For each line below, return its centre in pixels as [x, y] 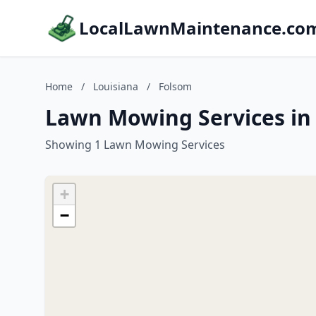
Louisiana [116, 86]
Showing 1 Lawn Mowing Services [135, 145]
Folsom [175, 86]
